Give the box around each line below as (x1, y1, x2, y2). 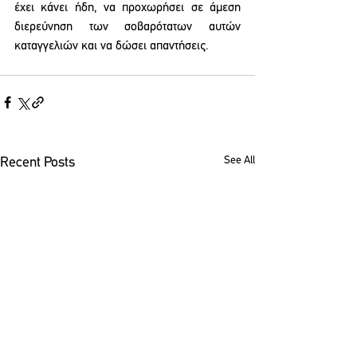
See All (224, 155, 255, 167)
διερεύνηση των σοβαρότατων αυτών (14, 21, 241, 33)
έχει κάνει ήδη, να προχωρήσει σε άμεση (14, 2, 241, 14)
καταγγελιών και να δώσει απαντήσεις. (14, 40, 209, 53)
